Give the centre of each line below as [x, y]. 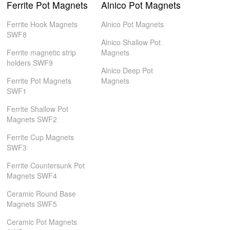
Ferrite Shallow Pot [38, 109]
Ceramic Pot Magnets [42, 222]
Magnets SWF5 [32, 204]
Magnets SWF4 [32, 176]
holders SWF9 [30, 63]
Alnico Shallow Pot [131, 42]
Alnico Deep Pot [127, 70]
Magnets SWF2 [32, 119]
